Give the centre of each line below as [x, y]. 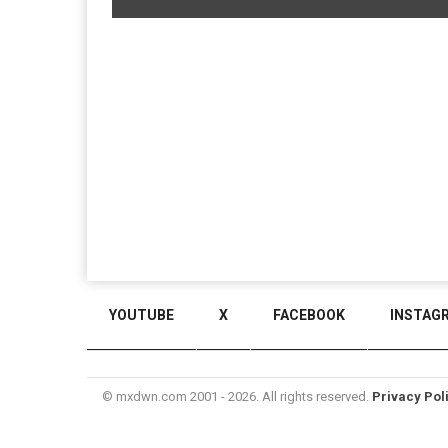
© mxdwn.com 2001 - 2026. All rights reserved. [237, 396]
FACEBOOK [309, 315]
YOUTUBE [141, 315]
